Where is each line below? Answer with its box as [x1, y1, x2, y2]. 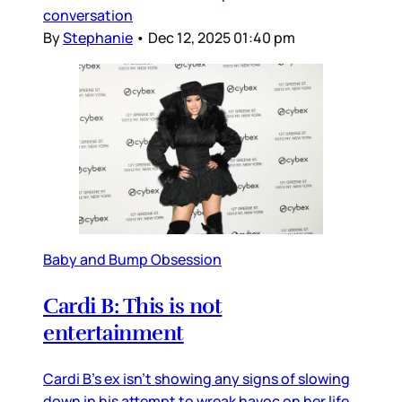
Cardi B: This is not [43, 292, 223, 319]
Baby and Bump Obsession [43, 249, 222, 269]
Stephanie [63, 28, 133, 48]
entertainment [43, 319, 184, 346]
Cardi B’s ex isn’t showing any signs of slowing [43, 368, 350, 389]
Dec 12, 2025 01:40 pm [148, 28, 295, 48]
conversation [43, 5, 133, 26]
